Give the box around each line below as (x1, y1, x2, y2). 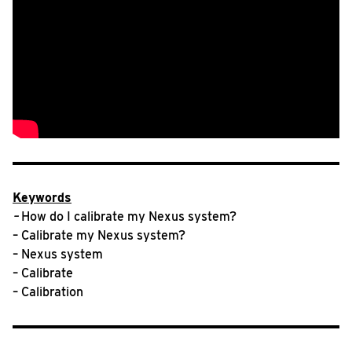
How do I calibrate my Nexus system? (21, 209, 236, 224)
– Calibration (13, 284, 83, 299)
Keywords (13, 190, 71, 205)
